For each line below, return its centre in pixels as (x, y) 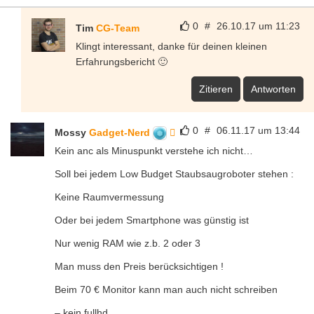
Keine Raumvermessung (109, 197)
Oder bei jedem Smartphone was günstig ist (152, 220)
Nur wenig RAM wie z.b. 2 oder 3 (128, 243)
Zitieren (216, 89)
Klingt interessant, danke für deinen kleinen (171, 46)
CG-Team (118, 28)
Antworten (273, 89)
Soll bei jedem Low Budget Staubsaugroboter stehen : (174, 173)
